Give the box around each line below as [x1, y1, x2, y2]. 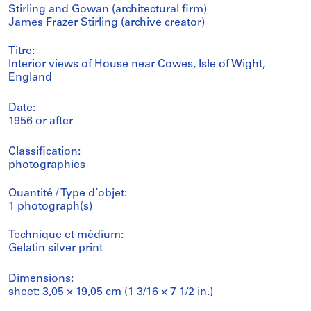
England [8, 72, 52, 83]
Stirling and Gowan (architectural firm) [8, 3, 207, 15]
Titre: [8, 45, 35, 57]
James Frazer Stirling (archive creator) [8, 17, 205, 28]
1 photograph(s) [8, 201, 92, 212]
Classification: [8, 146, 81, 158]
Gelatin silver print [8, 242, 103, 254]
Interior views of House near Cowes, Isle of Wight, [8, 58, 265, 70]
